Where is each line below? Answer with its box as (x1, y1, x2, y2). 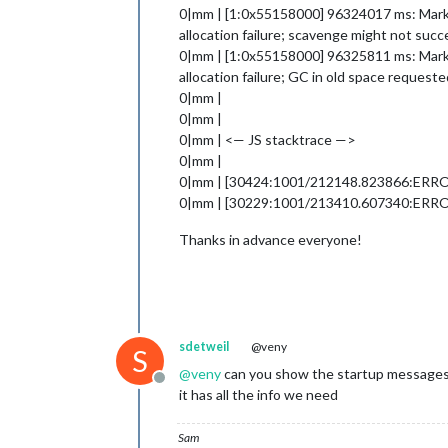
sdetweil (179, 339, 229, 354)
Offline (158, 378, 207, 397)
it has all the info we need (179, 386, 338, 403)
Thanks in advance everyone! (179, 231, 362, 248)
